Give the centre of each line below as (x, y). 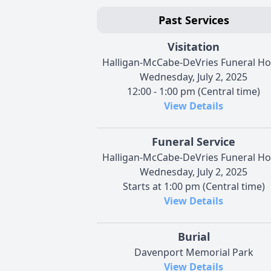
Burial (194, 236)
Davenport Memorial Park (194, 252)
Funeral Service (194, 141)
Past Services (194, 20)
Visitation (194, 46)
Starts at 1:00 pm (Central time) (194, 186)
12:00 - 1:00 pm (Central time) (194, 91)
